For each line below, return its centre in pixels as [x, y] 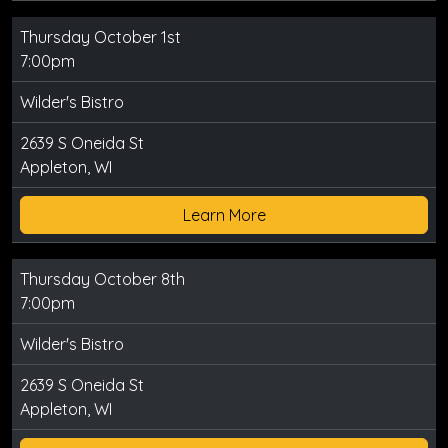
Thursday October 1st [100, 37]
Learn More [224, 215]
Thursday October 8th [102, 279]
